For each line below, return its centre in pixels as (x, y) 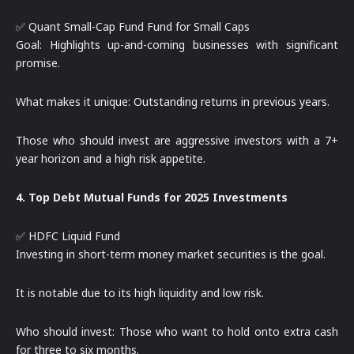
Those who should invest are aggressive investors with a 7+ (177, 140)
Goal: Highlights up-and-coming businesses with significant (177, 44)
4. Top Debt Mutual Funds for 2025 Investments (152, 197)
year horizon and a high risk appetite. (111, 158)
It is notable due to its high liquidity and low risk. (140, 292)
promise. (38, 62)
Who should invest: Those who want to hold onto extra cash (177, 331)
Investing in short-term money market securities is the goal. (171, 254)
